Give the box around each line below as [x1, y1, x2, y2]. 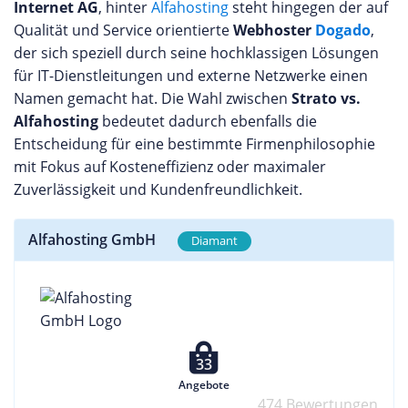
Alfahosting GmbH [28, 229, 156, 250]
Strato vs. [291, 88, 361, 108]
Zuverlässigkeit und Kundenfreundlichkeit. [14, 179, 302, 199]
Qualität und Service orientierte [14, 20, 233, 40]
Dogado [315, 20, 371, 40]
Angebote [178, 376, 229, 393]
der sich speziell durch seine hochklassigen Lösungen [14, 43, 379, 63]
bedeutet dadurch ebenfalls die [98, 111, 317, 131]
